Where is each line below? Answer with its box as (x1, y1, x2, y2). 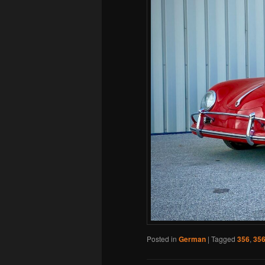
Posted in (147, 234, 177, 244)
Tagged (211, 234, 235, 244)
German (179, 234, 206, 245)
